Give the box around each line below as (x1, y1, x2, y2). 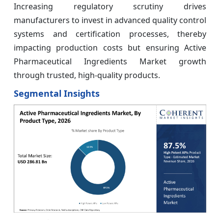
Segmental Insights (14, 87, 100, 99)
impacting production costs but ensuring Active (14, 42, 206, 53)
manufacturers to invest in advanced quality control (14, 14, 206, 26)
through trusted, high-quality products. (14, 69, 160, 81)
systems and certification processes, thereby (14, 28, 206, 39)
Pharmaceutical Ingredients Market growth (14, 55, 206, 67)
